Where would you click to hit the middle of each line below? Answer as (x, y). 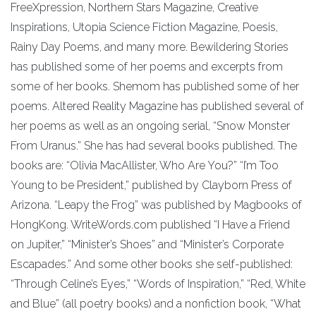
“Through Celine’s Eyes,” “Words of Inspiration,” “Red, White (158, 284)
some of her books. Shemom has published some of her (155, 86)
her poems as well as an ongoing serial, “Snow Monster (150, 126)
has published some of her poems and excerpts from (147, 66)
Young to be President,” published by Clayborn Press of (151, 185)
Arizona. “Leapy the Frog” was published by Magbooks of (156, 205)
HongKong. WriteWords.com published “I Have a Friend (150, 224)
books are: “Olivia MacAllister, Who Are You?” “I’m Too (145, 165)
